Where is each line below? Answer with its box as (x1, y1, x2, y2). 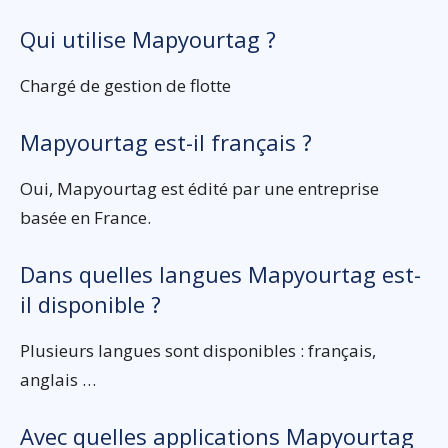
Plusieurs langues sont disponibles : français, (20, 338, 376, 362)
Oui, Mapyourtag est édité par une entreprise (20, 176, 379, 200)
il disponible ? (20, 288, 161, 319)
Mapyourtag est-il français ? (20, 126, 312, 157)
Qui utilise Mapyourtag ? (20, 23, 276, 54)
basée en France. (20, 205, 151, 229)
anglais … (20, 367, 96, 391)
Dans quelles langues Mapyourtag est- (20, 258, 421, 289)
